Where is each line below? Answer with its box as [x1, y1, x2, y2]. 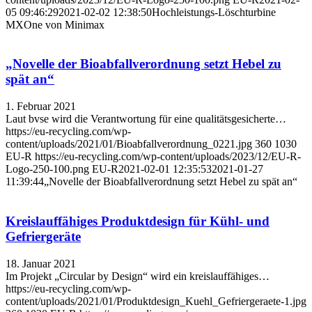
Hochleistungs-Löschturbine [152, 6, 276, 18]
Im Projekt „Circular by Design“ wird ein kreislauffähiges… [6, 270, 270, 282]
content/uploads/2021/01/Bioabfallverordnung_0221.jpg [6, 138, 252, 150]
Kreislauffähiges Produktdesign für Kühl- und [6, 213, 270, 228]
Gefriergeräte [6, 228, 81, 244]
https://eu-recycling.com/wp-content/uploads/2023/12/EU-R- [35, 150, 301, 163]
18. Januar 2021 [6, 257, 76, 270]
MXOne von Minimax [6, 18, 104, 31]
